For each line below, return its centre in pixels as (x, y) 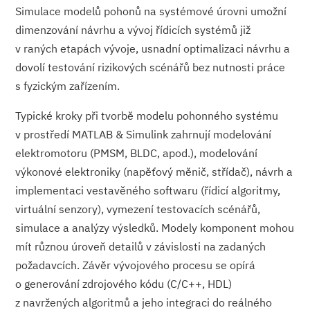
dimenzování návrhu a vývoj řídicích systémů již (133, 30)
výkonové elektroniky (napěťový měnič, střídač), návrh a (154, 172)
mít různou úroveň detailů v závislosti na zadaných (141, 247)
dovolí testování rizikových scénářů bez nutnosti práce (151, 67)
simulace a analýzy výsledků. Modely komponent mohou (155, 228)
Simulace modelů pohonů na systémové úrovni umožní (151, 11)
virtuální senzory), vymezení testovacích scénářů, (138, 209)
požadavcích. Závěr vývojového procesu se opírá (136, 265)
